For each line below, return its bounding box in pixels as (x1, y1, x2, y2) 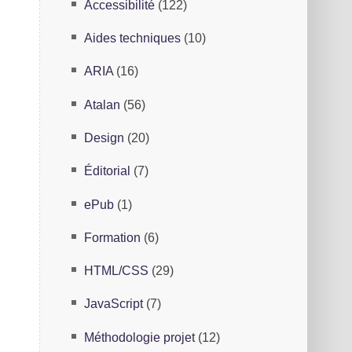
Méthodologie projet (84, 329, 196, 344)
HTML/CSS (84, 263, 149, 278)
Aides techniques (84, 30, 181, 45)
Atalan (84, 97, 121, 112)
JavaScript (84, 296, 144, 311)
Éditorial (84, 163, 131, 178)
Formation (84, 229, 141, 244)
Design (84, 130, 125, 145)
